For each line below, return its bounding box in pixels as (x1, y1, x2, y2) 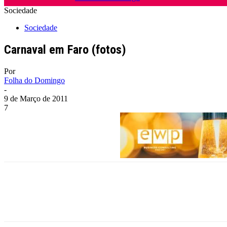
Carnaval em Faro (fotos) (4, 42, 126, 57)
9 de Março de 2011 (4, 94, 68, 103)
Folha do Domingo (4, 75, 65, 85)
